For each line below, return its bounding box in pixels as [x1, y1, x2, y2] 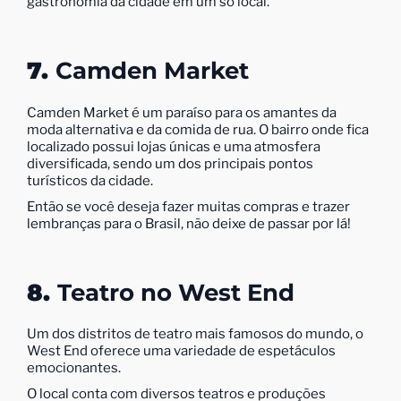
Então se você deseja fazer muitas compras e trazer [27, 198, 350, 215]
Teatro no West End [57, 277, 294, 307]
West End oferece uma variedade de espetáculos [27, 343, 336, 360]
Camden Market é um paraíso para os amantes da [27, 104, 337, 121]
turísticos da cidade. [27, 172, 153, 189]
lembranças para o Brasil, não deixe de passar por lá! [27, 215, 351, 232]
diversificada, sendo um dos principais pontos [27, 155, 313, 172]
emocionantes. [27, 360, 121, 377]
